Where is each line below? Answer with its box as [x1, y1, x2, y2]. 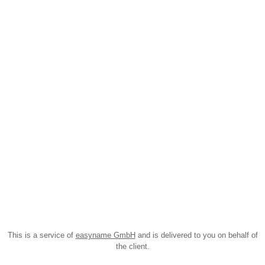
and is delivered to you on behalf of [135, 231, 258, 240]
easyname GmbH [75, 231, 135, 240]
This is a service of [7, 231, 76, 240]
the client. [115, 242, 150, 251]
